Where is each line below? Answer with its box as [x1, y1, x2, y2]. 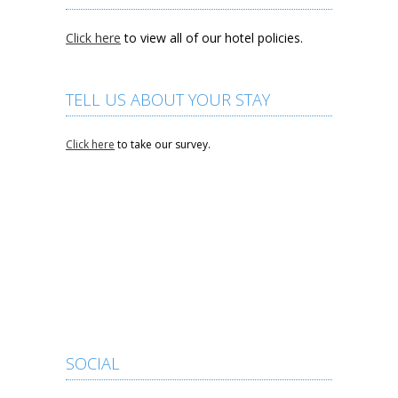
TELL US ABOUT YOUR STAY [66, 89, 270, 110]
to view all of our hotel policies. [121, 29, 303, 46]
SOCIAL [66, 353, 120, 374]
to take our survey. [115, 137, 211, 152]
